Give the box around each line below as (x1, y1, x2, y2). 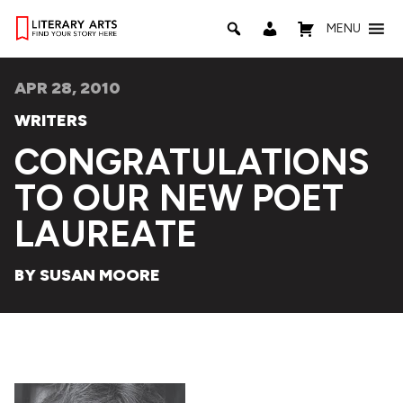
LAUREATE (14, 212, 197, 255)
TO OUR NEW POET (14, 176, 344, 219)
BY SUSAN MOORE (14, 265, 160, 285)
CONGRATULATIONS (14, 140, 370, 184)
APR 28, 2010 (14, 78, 121, 98)
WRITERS (14, 111, 87, 130)
